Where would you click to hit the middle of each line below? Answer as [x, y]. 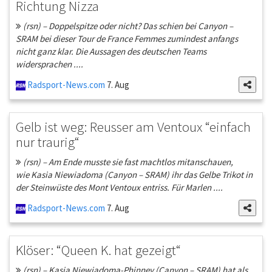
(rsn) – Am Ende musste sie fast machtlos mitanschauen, [127, 162]
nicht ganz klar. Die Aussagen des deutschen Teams [111, 52]
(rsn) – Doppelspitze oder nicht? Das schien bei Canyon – [127, 26]
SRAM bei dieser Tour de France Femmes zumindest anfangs [127, 39]
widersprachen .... [49, 64]
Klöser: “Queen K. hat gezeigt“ [98, 250]
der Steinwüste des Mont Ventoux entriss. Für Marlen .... [119, 188]
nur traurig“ [48, 142]
